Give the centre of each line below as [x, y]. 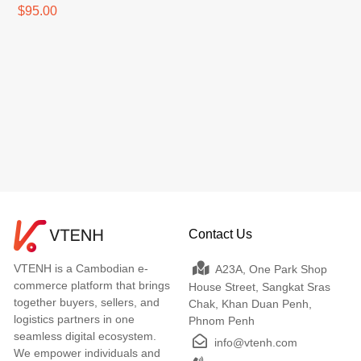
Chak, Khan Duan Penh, [250, 304]
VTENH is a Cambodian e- [81, 268]
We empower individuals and [87, 353]
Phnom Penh [221, 321]
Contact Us [220, 234]
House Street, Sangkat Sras [259, 287]
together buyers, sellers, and [87, 302]
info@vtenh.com [254, 342]
